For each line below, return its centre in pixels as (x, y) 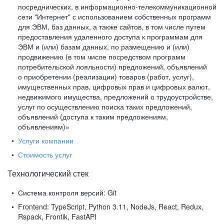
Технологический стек (48, 173)
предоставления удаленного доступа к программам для (110, 36)
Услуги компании (46, 140)
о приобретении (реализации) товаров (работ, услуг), (106, 76)
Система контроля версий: (62, 192)
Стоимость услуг (45, 154)
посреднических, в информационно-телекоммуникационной (117, 6)
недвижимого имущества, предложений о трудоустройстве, (115, 96)
